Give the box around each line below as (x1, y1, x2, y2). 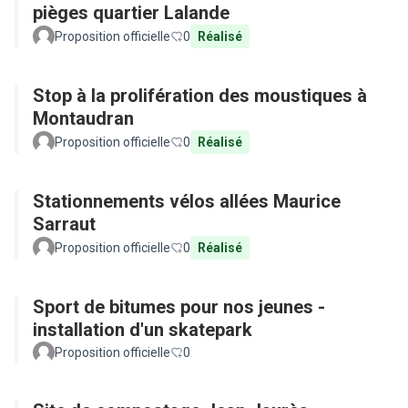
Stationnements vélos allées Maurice (33, 190, 341, 212)
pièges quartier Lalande (33, 2, 229, 24)
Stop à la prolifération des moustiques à (33, 85, 367, 107)
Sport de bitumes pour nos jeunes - (33, 296, 325, 318)
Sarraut (33, 213, 96, 235)
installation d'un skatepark (33, 319, 252, 341)
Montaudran (33, 107, 134, 129)
